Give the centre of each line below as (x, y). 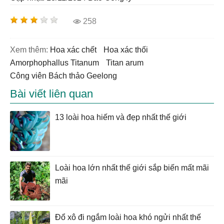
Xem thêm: (29, 50)
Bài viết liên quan (51, 94)
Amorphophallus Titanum (57, 63)
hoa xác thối (129, 50)
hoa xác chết (76, 50)
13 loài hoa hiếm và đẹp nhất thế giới (121, 117)
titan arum (127, 63)
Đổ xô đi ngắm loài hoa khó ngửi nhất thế (128, 217)
